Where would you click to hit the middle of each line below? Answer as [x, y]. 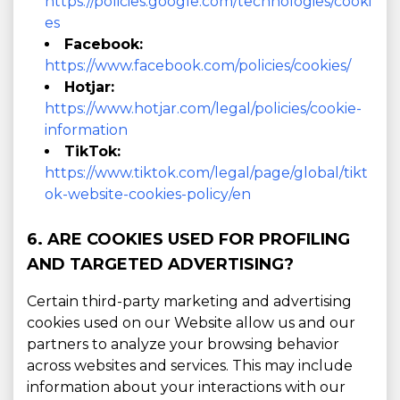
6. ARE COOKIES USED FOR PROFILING [188, 239]
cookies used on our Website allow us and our [191, 323]
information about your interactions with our [186, 387]
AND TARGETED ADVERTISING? [160, 264]
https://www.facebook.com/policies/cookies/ [198, 66]
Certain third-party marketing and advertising [189, 301]
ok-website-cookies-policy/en [148, 194]
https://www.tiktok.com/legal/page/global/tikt [206, 173]
